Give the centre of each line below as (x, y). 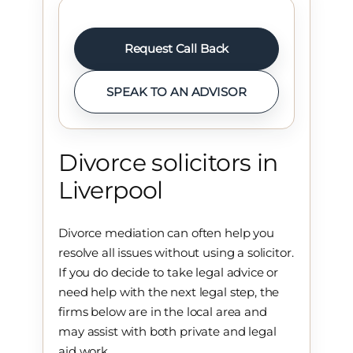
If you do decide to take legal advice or (169, 273)
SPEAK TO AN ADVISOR (176, 91)
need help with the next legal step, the (169, 292)
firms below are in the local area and (163, 312)
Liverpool (111, 190)
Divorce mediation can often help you (166, 233)
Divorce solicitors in (168, 162)
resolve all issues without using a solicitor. (176, 253)
